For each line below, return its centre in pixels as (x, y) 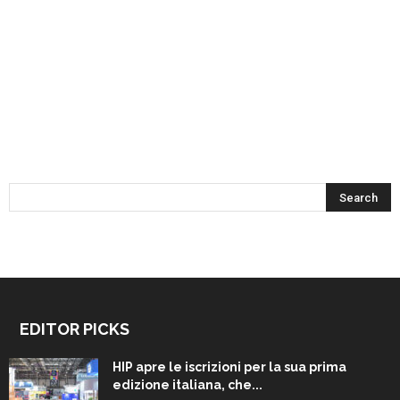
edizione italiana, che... (187, 385)
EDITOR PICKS (75, 329)
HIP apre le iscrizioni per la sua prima (229, 367)
